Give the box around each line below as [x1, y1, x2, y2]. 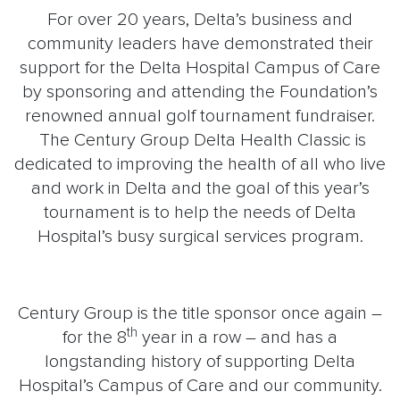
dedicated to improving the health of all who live [14, 155, 386, 174]
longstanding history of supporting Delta [45, 353, 355, 371]
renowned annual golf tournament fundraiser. [25, 107, 375, 126]
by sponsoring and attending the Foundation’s [22, 83, 378, 102]
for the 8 [62, 329, 127, 347]
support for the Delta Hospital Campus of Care [20, 59, 380, 78]
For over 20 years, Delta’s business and [47, 11, 353, 29]
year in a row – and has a [137, 329, 337, 347]
